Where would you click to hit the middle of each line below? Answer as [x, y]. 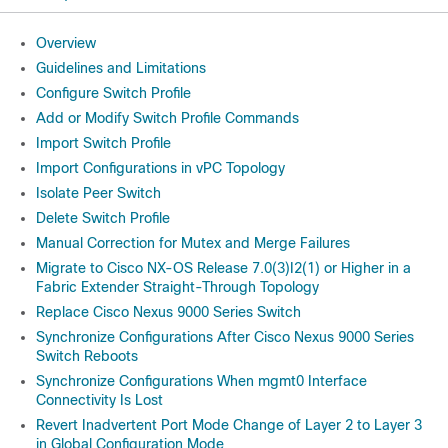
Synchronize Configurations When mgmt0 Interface [201, 381]
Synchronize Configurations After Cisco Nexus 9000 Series [225, 337]
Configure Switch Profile [113, 93]
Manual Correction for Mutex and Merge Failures [193, 243]
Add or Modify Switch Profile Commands [167, 118]
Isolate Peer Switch [98, 193]
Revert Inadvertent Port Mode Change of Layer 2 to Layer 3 [229, 425]
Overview [66, 43]
